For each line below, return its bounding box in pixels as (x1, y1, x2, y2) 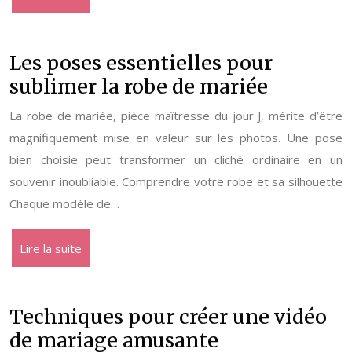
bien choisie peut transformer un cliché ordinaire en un (9, 152, 343, 167)
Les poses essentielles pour (9, 50, 273, 75)
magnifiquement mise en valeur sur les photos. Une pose (9, 130, 343, 145)
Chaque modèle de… (9, 196, 119, 211)
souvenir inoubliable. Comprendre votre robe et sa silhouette (9, 174, 343, 189)
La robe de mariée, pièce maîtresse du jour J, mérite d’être (9, 108, 343, 123)
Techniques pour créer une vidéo (9, 304, 327, 329)
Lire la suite (20, 240, 82, 256)
